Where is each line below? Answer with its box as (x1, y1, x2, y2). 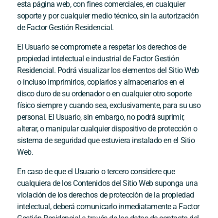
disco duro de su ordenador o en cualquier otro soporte (17, 89, 192, 98)
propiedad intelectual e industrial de (17, 54, 132, 63)
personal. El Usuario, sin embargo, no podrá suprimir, (17, 112, 184, 122)
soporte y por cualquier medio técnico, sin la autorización (17, 11, 199, 20)
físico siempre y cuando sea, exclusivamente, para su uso (17, 100, 201, 110)
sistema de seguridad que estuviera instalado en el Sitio (17, 135, 195, 145)
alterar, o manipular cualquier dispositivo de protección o (17, 124, 198, 133)
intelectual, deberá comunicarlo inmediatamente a (17, 201, 179, 211)
